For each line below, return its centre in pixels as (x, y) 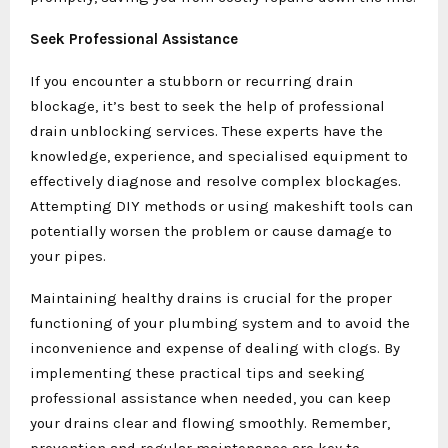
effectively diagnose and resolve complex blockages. (215, 180)
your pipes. (68, 255)
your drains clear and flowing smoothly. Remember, (210, 422)
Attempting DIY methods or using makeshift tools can (221, 205)
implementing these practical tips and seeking (197, 372)
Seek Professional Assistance (134, 38)
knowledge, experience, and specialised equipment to (219, 155)
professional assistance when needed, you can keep (210, 397)
